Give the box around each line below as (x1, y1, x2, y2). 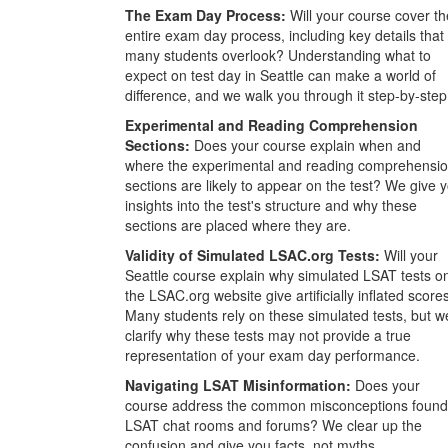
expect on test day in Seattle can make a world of (125, 64, 436, 85)
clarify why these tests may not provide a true (125, 324, 411, 345)
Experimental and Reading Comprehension (125, 114, 418, 135)
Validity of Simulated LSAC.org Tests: (125, 244, 380, 265)
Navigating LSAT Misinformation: (125, 374, 351, 395)
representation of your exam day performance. (125, 344, 420, 365)
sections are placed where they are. (125, 214, 351, 235)
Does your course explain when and (190, 134, 421, 155)
